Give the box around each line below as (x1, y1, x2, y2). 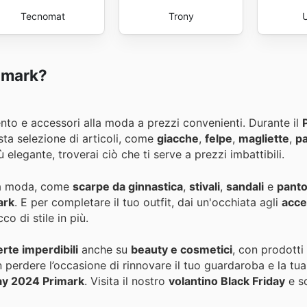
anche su (78, 242, 131, 256)
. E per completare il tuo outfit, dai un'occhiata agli (14, 195, 282, 209)
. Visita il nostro (84, 273, 169, 288)
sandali (226, 179, 264, 193)
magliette (238, 132, 289, 146)
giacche (157, 132, 199, 146)
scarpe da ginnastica (73, 179, 183, 193)
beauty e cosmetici (131, 242, 232, 256)
